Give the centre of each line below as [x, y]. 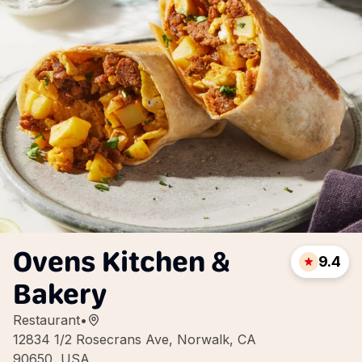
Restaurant [46, 320]
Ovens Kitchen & [122, 261]
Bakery [60, 294]
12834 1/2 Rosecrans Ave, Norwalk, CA [135, 339]
